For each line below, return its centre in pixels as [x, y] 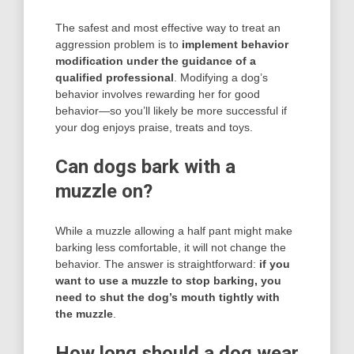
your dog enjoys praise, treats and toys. [154, 127]
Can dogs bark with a [145, 166]
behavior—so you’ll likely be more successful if [171, 110]
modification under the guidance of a [156, 60]
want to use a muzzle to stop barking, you [168, 280]
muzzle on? [104, 191]
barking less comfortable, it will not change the [171, 247]
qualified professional [115, 77]
